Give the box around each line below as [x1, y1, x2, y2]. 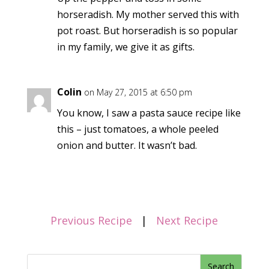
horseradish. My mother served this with [56, 8, 239, 22]
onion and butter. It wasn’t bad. [56, 139, 197, 153]
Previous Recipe [50, 213, 133, 228]
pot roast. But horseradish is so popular [56, 24, 238, 38]
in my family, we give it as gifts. [56, 40, 195, 54]
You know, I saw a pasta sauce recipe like [56, 106, 241, 120]
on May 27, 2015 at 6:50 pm [83, 86, 192, 98]
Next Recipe [156, 213, 219, 228]
